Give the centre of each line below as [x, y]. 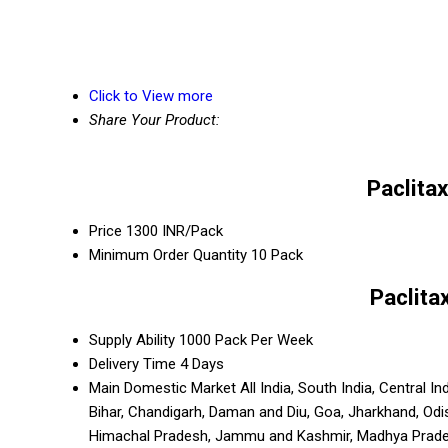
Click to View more [151, 96]
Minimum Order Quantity [168, 254]
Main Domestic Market [162, 387]
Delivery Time [132, 363]
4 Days [202, 363]
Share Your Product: [154, 120]
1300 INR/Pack [174, 230]
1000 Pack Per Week [246, 339]
